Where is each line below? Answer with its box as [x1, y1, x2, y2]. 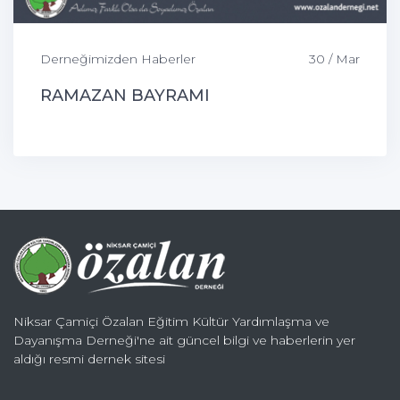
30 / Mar [309, 50, 360, 67]
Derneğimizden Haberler [40, 50, 196, 67]
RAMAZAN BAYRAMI [40, 85, 210, 105]
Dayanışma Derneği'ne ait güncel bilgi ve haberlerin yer [13, 331, 355, 348]
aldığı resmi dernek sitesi [13, 350, 165, 367]
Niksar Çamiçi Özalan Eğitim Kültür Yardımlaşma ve [13, 312, 329, 329]
